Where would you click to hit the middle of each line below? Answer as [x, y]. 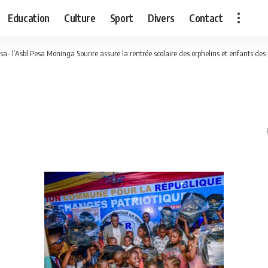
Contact [206, 18]
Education [29, 18]
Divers [162, 18]
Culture [80, 18]
